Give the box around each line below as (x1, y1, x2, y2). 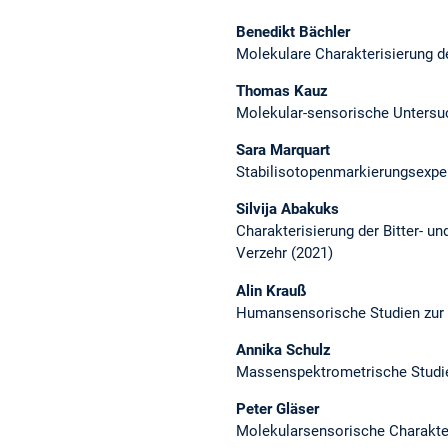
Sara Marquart (236, 141, 330, 160)
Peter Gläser (236, 399, 319, 418)
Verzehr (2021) (236, 244, 333, 263)
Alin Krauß (236, 281, 306, 300)
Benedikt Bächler (236, 22, 350, 41)
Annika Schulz (236, 340, 331, 359)
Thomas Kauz (236, 81, 328, 100)
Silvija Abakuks (236, 200, 339, 219)
